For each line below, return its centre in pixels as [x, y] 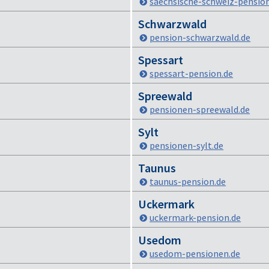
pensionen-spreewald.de [200, 109]
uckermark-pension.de [195, 217]
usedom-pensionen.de [195, 253]
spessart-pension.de [192, 73]
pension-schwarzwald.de [200, 37]
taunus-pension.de [188, 181]
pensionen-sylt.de [187, 145]
